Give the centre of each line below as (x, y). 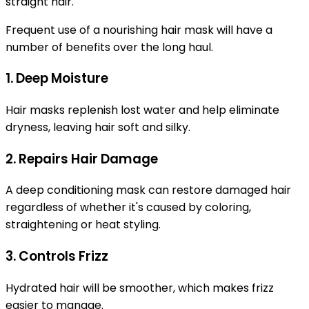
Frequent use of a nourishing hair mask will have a (139, 30)
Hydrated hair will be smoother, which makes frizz (140, 288)
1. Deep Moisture (57, 79)
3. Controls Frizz (57, 257)
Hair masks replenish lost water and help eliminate (142, 110)
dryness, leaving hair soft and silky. (98, 127)
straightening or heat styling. (83, 225)
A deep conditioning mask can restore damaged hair (148, 190)
